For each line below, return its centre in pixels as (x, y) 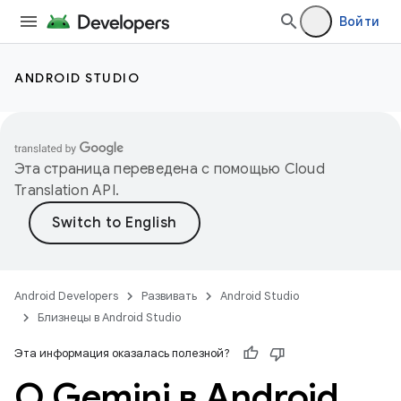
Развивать (169, 296)
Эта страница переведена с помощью (149, 169)
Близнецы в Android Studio (109, 317)
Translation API (65, 191)
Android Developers (66, 296)
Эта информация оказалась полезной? (122, 353)
